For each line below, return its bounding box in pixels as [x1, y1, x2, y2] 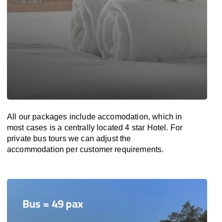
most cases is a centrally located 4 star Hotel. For [7, 123, 183, 132]
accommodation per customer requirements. [7, 145, 164, 154]
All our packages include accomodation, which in [7, 112, 182, 121]
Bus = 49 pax [23, 193, 83, 214]
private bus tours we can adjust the [7, 134, 131, 143]
